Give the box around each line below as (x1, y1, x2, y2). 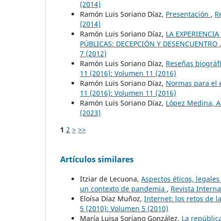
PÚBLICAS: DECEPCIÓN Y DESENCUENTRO (80, 38, 220, 48)
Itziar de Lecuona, (80, 174, 141, 184)
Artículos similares (60, 153, 134, 165)
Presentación (166, 9, 211, 19)
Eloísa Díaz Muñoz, (80, 193, 144, 203)
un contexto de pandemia (80, 184, 167, 193)
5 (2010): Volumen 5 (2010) (80, 203, 168, 213)
